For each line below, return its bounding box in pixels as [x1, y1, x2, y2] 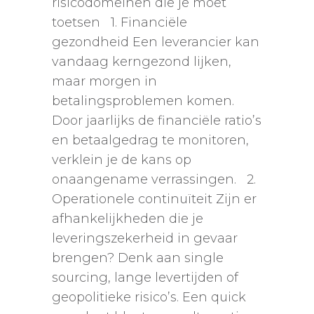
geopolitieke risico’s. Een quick [52, 289, 246, 306]
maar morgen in [52, 74, 157, 90]
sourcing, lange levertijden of [52, 270, 238, 286]
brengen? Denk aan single [52, 250, 224, 266]
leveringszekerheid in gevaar [52, 231, 238, 247]
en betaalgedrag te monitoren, [52, 132, 249, 149]
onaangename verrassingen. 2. [52, 172, 256, 188]
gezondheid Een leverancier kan [52, 34, 259, 50]
